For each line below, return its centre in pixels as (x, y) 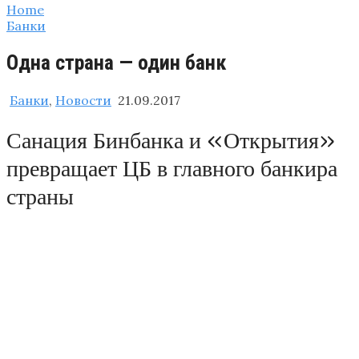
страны (40, 197)
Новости (83, 100)
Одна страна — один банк (117, 63)
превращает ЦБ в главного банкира (172, 169)
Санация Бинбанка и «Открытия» (171, 141)
